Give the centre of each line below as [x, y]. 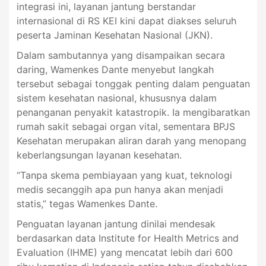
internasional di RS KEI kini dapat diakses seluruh [126, 21]
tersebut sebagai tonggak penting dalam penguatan [133, 84]
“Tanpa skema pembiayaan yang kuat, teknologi [124, 175]
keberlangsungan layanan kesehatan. [99, 155]
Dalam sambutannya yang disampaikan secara [121, 56]
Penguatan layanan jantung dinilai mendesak [116, 224]
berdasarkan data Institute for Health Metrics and [127, 238]
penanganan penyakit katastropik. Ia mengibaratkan [133, 113]
